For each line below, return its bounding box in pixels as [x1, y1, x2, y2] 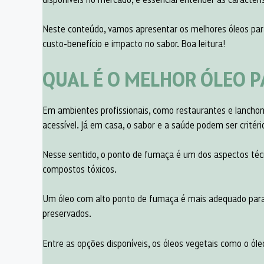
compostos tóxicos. [42, 162, 118, 174]
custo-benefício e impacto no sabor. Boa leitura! [42, 37, 225, 49]
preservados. [42, 207, 91, 219]
